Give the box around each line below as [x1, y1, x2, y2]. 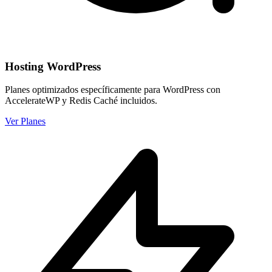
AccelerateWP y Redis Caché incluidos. [5, 95, 157, 106]
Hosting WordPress [5, 59, 101, 73]
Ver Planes [5, 116, 46, 127]
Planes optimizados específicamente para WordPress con [5, 84, 220, 95]
